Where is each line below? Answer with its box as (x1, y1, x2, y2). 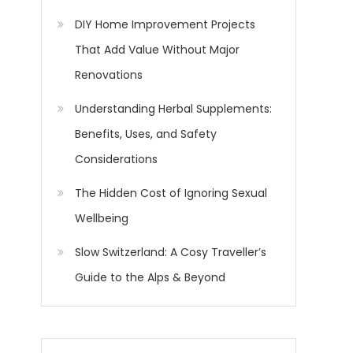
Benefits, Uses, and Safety (75, 126, 217, 143)
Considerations (75, 151, 158, 168)
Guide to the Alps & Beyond (75, 269, 225, 286)
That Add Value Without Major (75, 42, 240, 58)
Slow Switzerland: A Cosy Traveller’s (75, 244, 266, 261)
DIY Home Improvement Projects (75, 17, 255, 33)
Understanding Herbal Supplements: (75, 101, 272, 117)
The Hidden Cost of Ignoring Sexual (75, 185, 267, 202)
